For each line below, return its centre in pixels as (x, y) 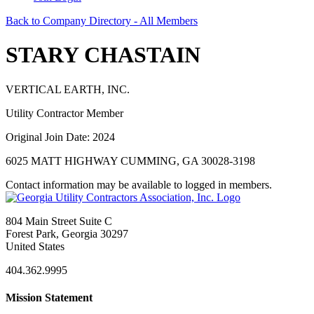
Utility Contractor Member (64, 113)
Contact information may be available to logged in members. (139, 184)
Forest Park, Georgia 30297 (67, 233)
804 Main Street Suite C (59, 221)
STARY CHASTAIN (103, 55)
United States (35, 246)
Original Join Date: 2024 (60, 137)
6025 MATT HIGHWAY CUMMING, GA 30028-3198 (130, 161)
